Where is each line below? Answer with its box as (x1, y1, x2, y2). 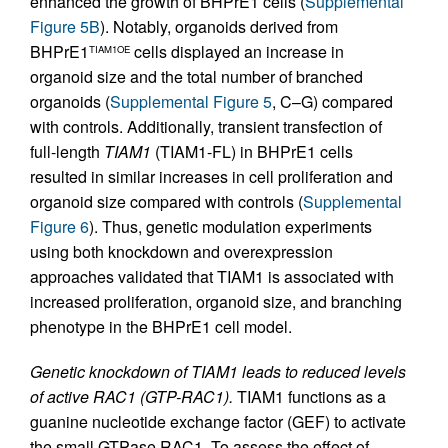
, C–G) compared (272, 89, 393, 113)
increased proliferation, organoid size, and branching (30, 289, 402, 313)
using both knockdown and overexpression (30, 239, 333, 263)
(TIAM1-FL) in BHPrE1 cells (151, 139, 353, 163)
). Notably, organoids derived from (100, 14, 338, 38)
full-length (30, 139, 104, 163)
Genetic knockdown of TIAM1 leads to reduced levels (30, 359, 406, 383)
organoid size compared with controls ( (30, 189, 303, 213)
